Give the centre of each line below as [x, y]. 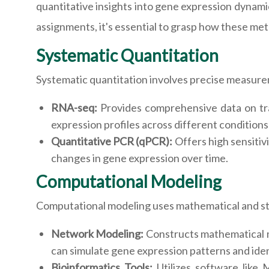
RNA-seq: [74, 108]
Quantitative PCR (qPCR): [112, 141]
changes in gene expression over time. [140, 158]
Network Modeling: [98, 234]
